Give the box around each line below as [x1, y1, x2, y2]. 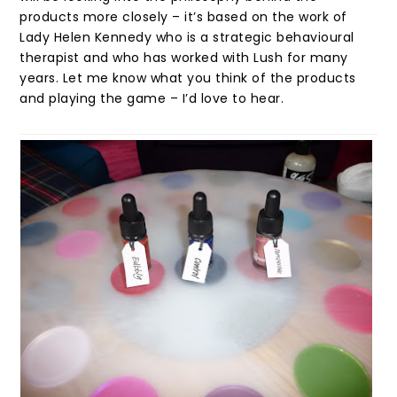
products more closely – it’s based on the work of [19, 8, 347, 27]
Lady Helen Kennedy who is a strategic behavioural [19, 28, 354, 47]
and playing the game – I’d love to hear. [19, 90, 284, 108]
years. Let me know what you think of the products [19, 69, 356, 88]
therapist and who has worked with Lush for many [19, 49, 348, 67]
